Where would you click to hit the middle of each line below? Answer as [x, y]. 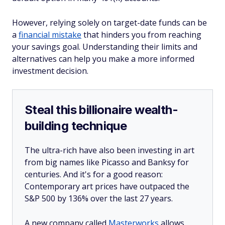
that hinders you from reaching [141, 35]
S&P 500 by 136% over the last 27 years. [100, 198]
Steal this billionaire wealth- [101, 110]
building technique [76, 126]
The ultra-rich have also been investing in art [109, 150]
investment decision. [50, 71]
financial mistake [50, 35]
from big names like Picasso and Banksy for [107, 162]
